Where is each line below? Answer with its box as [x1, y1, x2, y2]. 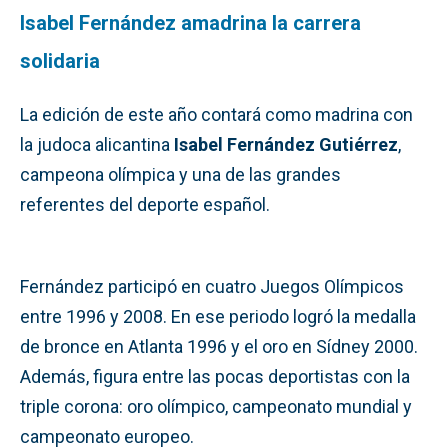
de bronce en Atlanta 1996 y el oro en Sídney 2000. [20, 335, 418, 357]
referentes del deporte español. [20, 193, 270, 215]
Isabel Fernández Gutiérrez [174, 133, 398, 155]
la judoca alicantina [20, 133, 174, 155]
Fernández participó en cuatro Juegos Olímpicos [20, 275, 404, 297]
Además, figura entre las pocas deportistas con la [20, 365, 410, 387]
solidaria [20, 48, 100, 73]
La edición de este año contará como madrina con [20, 103, 413, 125]
